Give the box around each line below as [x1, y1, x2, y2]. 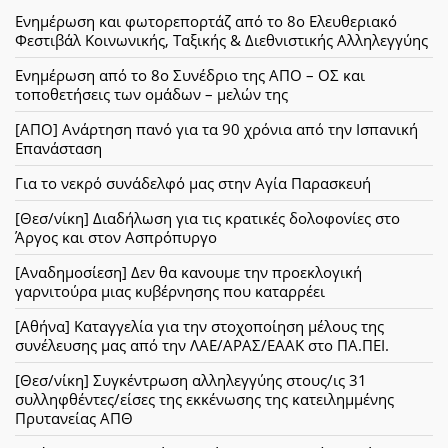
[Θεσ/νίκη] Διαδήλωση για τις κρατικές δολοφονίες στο [15, 207, 400, 228]
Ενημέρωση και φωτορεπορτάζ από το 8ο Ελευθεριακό [15, 10, 397, 31]
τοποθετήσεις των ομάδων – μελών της [15, 83, 288, 104]
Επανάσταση [15, 137, 102, 158]
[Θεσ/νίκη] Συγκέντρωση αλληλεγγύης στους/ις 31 [15, 369, 367, 390]
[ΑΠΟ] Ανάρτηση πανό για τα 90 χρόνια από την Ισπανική [15, 118, 418, 139]
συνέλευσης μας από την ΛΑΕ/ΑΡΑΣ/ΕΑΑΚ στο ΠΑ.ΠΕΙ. [15, 334, 389, 355]
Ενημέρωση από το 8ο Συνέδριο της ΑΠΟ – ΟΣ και [15, 64, 365, 85]
